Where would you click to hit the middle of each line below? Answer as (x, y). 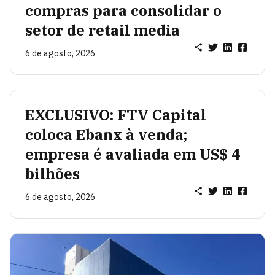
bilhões (52, 174)
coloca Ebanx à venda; (106, 135)
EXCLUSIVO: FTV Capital (116, 115)
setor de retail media (103, 30)
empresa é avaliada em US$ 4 (133, 154)
